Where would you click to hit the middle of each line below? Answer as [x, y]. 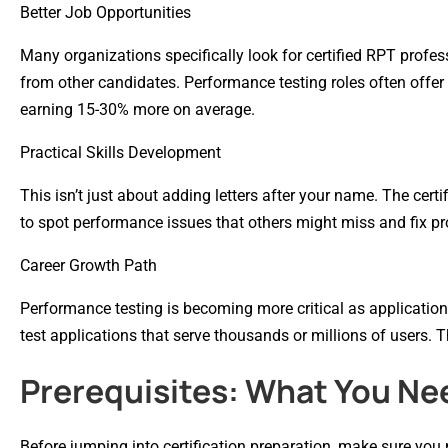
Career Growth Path [88, 265]
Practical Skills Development [120, 152]
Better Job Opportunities [105, 12]
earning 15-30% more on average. [137, 109]
